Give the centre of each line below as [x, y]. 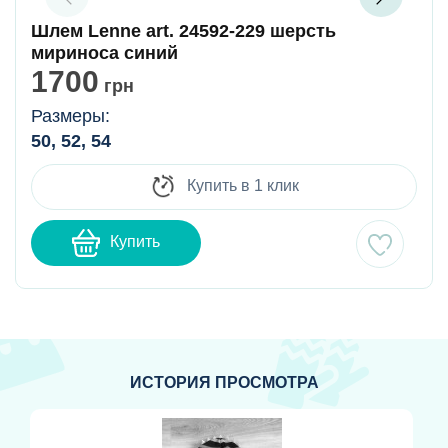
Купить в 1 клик [240, 186]
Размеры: [70, 116]
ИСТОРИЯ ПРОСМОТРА [224, 383]
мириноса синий [104, 53]
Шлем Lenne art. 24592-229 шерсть [183, 31]
